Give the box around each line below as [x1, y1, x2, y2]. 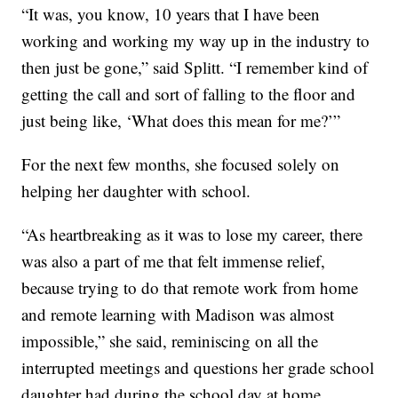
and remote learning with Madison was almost [21, 302, 335, 325]
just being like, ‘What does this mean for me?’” [21, 108, 341, 131]
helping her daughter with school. [21, 179, 251, 202]
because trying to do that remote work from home [21, 275, 359, 298]
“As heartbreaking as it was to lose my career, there [21, 222, 363, 245]
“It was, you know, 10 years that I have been [21, 2, 321, 25]
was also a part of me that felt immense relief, [21, 249, 326, 272]
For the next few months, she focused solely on [21, 152, 340, 175]
